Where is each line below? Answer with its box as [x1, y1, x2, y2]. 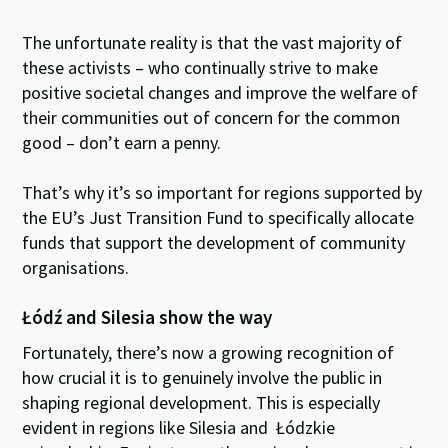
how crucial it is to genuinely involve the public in [22, 365, 383, 389]
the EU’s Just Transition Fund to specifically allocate [22, 205, 415, 229]
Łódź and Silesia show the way [22, 304, 273, 329]
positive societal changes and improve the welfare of [22, 80, 419, 104]
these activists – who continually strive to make [22, 55, 379, 79]
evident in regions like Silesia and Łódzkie [22, 415, 336, 439]
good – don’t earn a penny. [22, 130, 226, 154]
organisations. [22, 255, 130, 279]
